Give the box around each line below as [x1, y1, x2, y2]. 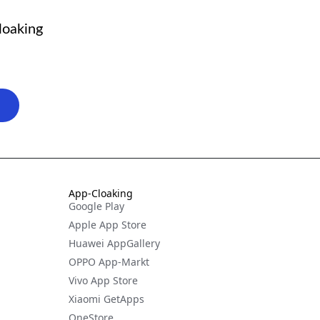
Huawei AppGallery [69, 236, 160, 251]
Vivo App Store [69, 274, 138, 288]
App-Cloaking [69, 186, 133, 201]
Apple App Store [69, 218, 146, 232]
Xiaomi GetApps [69, 292, 144, 306]
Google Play [69, 199, 124, 214]
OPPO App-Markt [69, 255, 149, 269]
